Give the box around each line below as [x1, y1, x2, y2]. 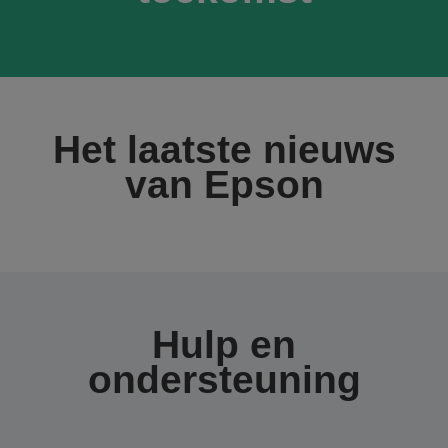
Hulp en [152, 323, 296, 366]
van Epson [124, 163, 324, 206]
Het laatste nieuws [52, 128, 396, 171]
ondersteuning [87, 358, 361, 401]
